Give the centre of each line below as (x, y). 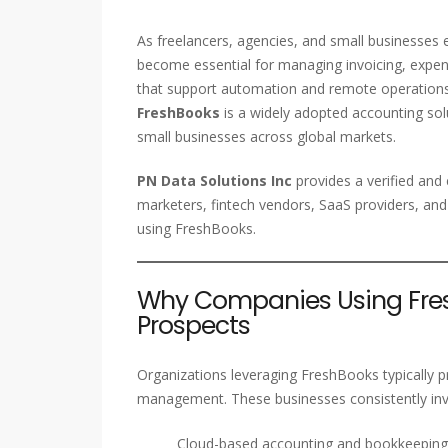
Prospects (193, 326)
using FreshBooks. (196, 229)
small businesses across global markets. (266, 137)
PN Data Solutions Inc (214, 181)
